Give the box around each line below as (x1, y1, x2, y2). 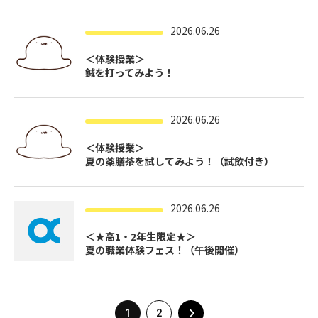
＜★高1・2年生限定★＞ (85, 229, 196, 243)
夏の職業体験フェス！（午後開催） (85, 243, 244, 257)
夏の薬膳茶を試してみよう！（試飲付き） (85, 154, 274, 168)
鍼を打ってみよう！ (85, 65, 174, 79)
